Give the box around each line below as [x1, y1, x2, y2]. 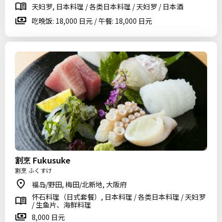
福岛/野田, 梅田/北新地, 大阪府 [32, 179, 127, 189]
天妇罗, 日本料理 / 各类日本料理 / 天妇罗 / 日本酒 [32, 1, 183, 11]
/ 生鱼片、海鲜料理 [32, 200, 91, 210]
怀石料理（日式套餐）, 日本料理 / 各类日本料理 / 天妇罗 [32, 192, 206, 202]
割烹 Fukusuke [15, 154, 70, 166]
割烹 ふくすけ [15, 166, 52, 174]
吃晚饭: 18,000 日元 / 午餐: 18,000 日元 [32, 16, 152, 26]
